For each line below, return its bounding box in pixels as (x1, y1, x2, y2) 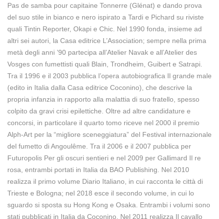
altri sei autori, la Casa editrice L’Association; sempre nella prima (7, 37, 206, 44)
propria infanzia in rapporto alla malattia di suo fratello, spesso (7, 95, 199, 103)
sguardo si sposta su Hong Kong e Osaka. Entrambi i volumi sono (7, 201, 210, 209)
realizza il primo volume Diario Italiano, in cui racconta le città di (7, 177, 203, 185)
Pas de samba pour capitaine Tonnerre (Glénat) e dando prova (7, 1, 202, 9)
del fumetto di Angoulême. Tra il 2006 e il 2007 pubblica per (7, 142, 191, 150)
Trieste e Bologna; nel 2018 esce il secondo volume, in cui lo (7, 189, 194, 197)
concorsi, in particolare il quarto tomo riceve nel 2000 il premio (7, 119, 199, 127)
